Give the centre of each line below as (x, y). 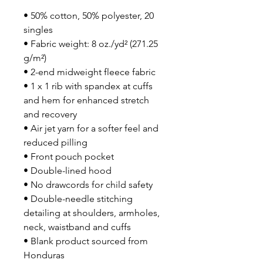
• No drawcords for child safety (88, 185)
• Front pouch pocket (69, 156)
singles (38, 30)
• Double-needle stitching (78, 199)
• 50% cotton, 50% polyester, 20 (89, 16)
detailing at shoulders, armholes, (92, 213)
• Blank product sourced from (86, 241)
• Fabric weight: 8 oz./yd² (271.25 (91, 44)
